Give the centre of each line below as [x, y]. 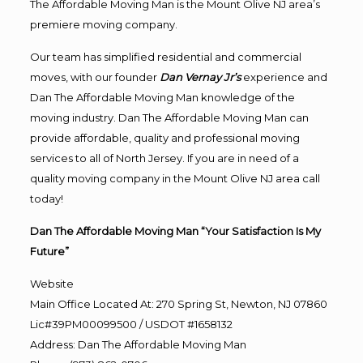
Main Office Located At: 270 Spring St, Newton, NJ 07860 [178, 304]
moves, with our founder [94, 77]
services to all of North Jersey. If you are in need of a [164, 158]
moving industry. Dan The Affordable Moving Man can [169, 117]
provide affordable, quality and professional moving [164, 138]
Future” [49, 251]
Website [51, 284]
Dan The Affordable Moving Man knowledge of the [162, 97]
